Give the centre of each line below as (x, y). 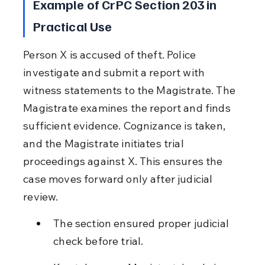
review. (41, 196)
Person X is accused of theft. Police (111, 54)
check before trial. (98, 241)
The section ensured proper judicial (143, 223)
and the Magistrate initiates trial (105, 143)
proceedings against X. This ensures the (124, 161)
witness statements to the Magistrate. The (131, 90)
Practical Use (72, 26)
